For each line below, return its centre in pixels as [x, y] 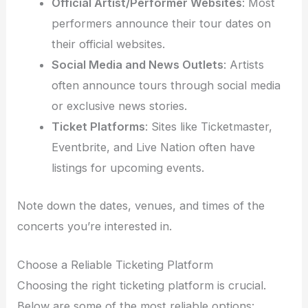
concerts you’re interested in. [95, 226]
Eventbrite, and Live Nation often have [153, 147]
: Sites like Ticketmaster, [208, 126]
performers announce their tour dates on [161, 23]
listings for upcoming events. [128, 167]
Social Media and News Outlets [137, 64]
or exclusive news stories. [119, 106]
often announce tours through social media [166, 85]
